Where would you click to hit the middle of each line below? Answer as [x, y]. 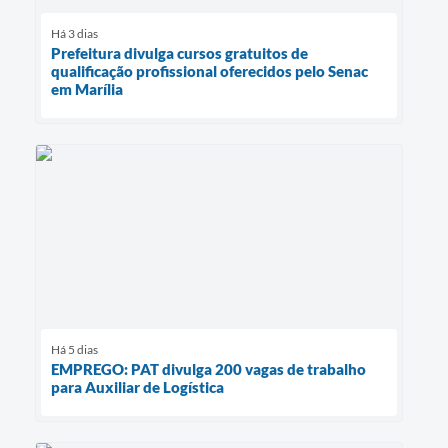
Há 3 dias [74, 33]
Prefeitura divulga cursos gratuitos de [179, 52]
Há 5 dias [74, 349]
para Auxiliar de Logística [137, 386]
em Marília [87, 88]
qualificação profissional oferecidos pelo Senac [209, 70]
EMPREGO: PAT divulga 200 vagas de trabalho [208, 368]
